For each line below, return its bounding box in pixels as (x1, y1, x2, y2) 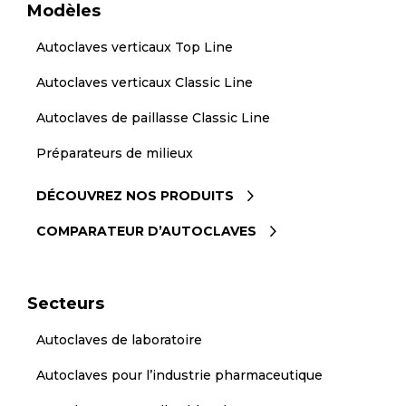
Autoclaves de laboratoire (35, 331, 202, 348)
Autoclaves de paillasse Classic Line (35, 109, 270, 126)
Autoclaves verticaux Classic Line (35, 73, 253, 91)
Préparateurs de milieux (35, 144, 193, 161)
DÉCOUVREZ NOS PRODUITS (35, 187, 234, 204)
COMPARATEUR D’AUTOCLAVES (35, 222, 256, 239)
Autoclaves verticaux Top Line (35, 38, 233, 55)
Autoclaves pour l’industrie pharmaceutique (35, 366, 323, 383)
